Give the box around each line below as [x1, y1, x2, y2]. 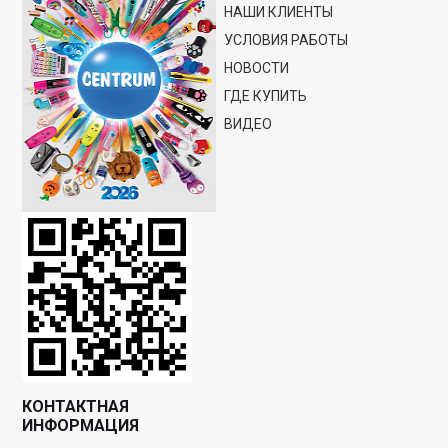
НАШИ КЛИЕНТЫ [224, 4, 333, 21]
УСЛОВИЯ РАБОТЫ [224, 32, 348, 49]
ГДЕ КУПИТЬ [224, 88, 307, 105]
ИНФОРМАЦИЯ [22, 416, 140, 436]
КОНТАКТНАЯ [22, 397, 130, 417]
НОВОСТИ [224, 60, 289, 77]
